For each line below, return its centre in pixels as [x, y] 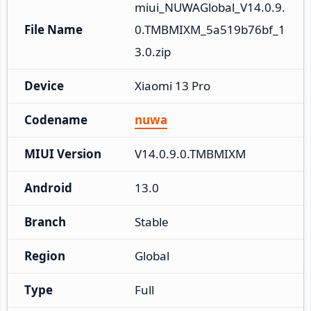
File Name [53, 29]
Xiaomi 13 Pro [173, 85]
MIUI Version [63, 153]
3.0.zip [153, 51]
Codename [56, 119]
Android [48, 187]
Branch [45, 221]
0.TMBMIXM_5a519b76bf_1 [210, 29]
